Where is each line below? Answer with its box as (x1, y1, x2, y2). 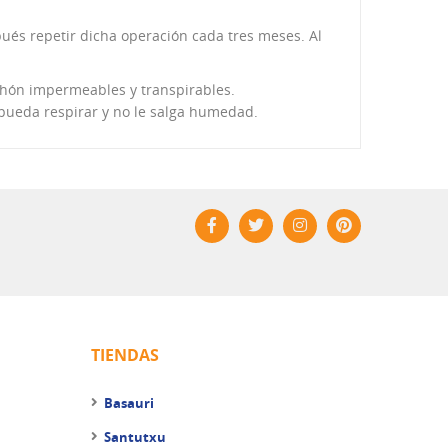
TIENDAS (91, 344, 159, 366)
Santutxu (104, 428, 166, 446)
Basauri (104, 394, 154, 412)
